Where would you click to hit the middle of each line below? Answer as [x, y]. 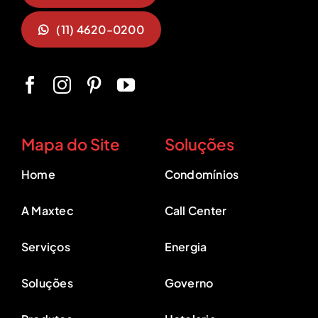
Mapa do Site [70, 144]
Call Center [196, 211]
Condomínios [202, 175]
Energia [186, 247]
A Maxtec [47, 211]
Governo [189, 283]
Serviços [45, 247]
